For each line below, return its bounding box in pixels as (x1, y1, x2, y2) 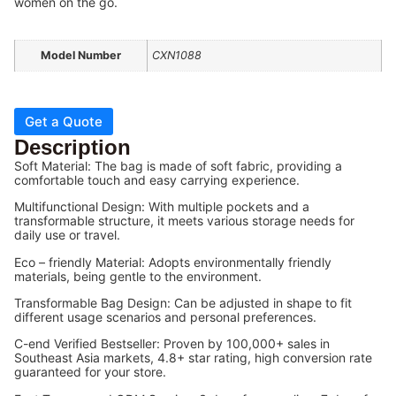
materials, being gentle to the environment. (14, 268, 262, 284)
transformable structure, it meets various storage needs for (14, 213, 354, 229)
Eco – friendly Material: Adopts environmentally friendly (14, 254, 331, 270)
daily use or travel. (14, 227, 120, 243)
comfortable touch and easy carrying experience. (14, 171, 300, 187)
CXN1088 (152, 49, 202, 63)
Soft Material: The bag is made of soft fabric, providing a (14, 157, 342, 173)
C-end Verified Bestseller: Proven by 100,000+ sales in (14, 336, 330, 352)
